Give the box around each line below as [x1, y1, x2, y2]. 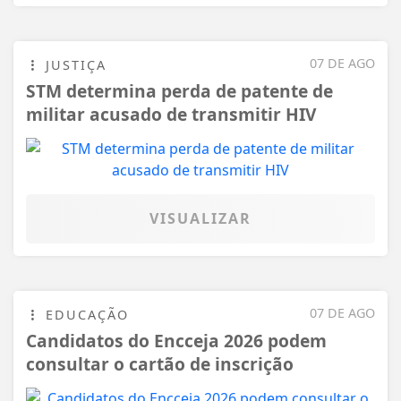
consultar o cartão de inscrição [26, 352, 294, 377]
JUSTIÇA [40, 56, 107, 74]
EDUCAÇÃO [40, 306, 129, 324]
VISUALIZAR [149, 209, 252, 229]
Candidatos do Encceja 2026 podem [26, 328, 327, 354]
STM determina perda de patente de [26, 79, 333, 104]
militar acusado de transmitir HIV [26, 102, 316, 127]
